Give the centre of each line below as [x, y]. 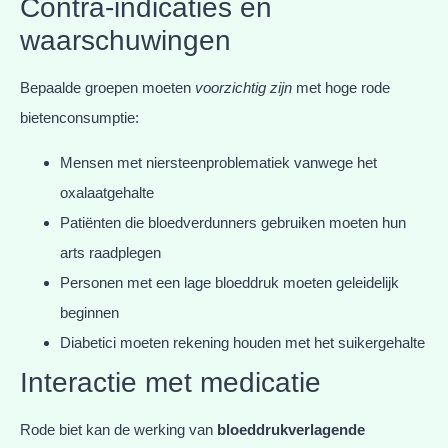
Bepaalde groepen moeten [107, 88]
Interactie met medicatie [170, 382]
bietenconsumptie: [79, 118]
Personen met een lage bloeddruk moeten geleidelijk [229, 282]
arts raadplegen [110, 252]
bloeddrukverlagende [291, 429]
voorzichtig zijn [243, 88]
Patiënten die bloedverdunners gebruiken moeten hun [233, 222]
